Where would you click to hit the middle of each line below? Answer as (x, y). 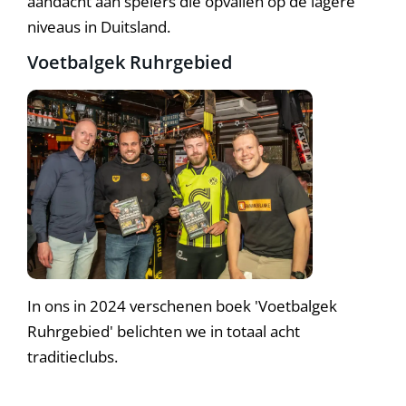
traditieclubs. (72, 357)
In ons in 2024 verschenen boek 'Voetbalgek (182, 306)
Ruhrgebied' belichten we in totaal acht (164, 332)
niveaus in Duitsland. (99, 26)
